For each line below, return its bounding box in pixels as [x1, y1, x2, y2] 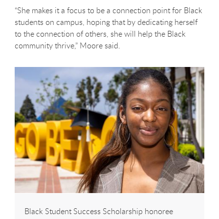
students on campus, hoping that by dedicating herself [15, 16, 197, 27]
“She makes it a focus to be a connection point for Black [15, 4, 202, 16]
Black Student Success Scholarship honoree [24, 205, 173, 217]
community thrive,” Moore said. [15, 40, 120, 51]
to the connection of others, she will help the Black [15, 28, 186, 39]
